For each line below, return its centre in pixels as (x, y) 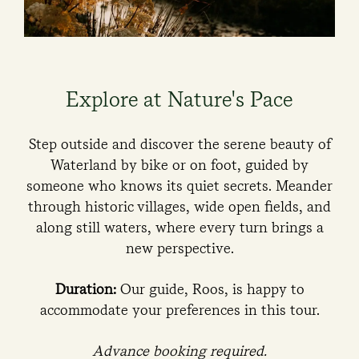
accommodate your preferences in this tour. (179, 310)
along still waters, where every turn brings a (179, 227)
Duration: (85, 289)
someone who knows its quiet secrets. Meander (179, 186)
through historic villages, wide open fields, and (179, 206)
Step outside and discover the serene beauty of (179, 144)
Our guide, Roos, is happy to (210, 289)
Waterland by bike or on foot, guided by (179, 165)
